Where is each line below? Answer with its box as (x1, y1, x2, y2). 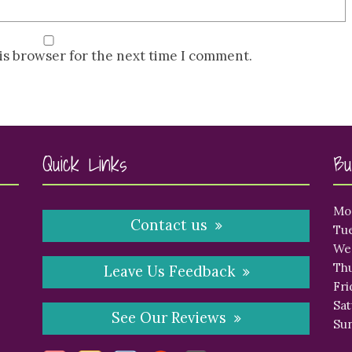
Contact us (130, 215, 208, 234)
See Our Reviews (112, 309, 227, 328)
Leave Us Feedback (103, 262, 235, 280)
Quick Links (42, 146, 126, 180)
